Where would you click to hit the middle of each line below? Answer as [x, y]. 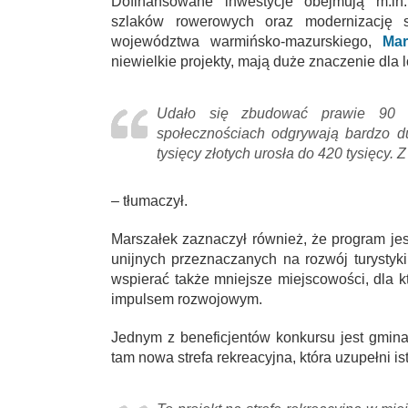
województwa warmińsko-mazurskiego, [247, 41]
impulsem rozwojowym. [187, 299]
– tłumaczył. [149, 200]
